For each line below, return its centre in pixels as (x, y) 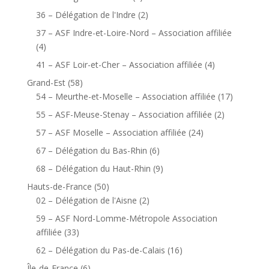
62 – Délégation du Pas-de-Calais (100, 250)
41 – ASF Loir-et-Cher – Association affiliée (119, 64)
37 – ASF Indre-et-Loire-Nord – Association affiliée (134, 32)
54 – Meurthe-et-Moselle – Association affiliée (125, 96)
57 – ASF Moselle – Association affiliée (111, 132)
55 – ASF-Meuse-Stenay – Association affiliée (124, 114)
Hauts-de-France (59, 186)
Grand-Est (46, 82)
